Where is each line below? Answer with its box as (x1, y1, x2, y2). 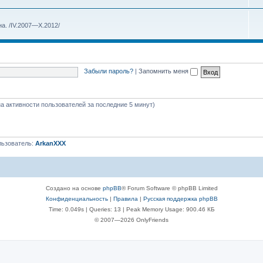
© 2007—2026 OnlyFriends (95, 217, 168, 223)
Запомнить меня (139, 68, 191, 75)
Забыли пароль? (84, 68, 134, 75)
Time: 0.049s (48, 206, 84, 213)
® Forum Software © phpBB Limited (121, 185, 218, 191)
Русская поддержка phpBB (143, 195, 218, 202)
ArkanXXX (35, 139, 66, 147)
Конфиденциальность (45, 195, 108, 202)
